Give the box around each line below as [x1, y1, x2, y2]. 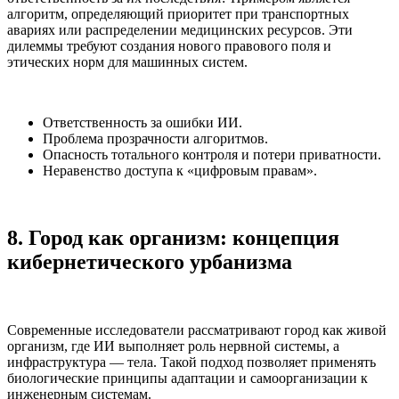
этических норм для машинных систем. [7, 53, 248, 69]
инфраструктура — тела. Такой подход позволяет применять [7, 354, 376, 370]
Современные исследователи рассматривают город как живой [7, 322, 387, 338]
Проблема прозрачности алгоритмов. [43, 130, 268, 146]
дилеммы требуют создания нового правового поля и [7, 37, 331, 53]
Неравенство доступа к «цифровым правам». [43, 162, 317, 178]
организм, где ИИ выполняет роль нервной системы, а [7, 338, 339, 354]
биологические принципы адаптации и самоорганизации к [7, 370, 368, 387]
